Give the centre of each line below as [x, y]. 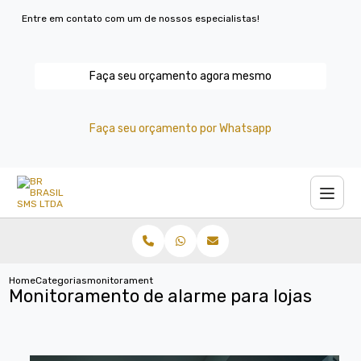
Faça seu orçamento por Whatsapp [180, 129]
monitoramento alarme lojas [153, 280]
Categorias [62, 280]
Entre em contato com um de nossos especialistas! [141, 19]
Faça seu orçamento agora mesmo [180, 76]
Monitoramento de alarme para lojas [161, 296]
